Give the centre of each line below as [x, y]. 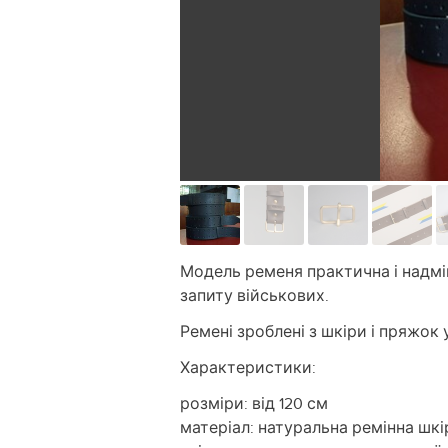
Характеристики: [248, 367]
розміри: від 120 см [254, 403]
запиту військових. [254, 295]
